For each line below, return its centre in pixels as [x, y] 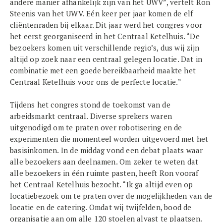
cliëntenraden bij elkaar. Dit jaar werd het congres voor [106, 25]
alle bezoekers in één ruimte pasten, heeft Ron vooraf [104, 173]
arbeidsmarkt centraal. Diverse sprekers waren [91, 116]
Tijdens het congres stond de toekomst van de [90, 105]
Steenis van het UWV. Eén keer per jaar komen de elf [102, 13]
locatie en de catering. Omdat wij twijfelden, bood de [101, 207]
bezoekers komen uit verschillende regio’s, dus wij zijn [105, 48]
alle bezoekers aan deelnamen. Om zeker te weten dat [104, 162]
